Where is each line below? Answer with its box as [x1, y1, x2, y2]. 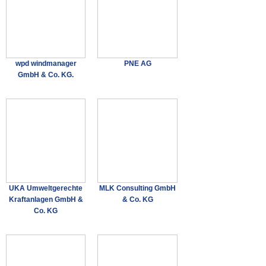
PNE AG [123, 59, 151, 68]
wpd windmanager [15, 59, 77, 68]
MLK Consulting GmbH [99, 183, 176, 192]
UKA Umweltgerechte [9, 183, 83, 192]
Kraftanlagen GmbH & [8, 195, 83, 204]
